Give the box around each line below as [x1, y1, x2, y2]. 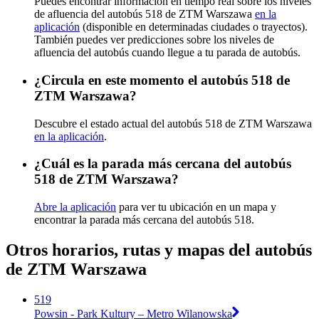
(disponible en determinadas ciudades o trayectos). [80, 21, 308, 33]
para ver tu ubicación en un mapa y [116, 201, 276, 214]
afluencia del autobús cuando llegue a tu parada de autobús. [34, 46, 300, 59]
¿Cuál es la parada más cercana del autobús [34, 156, 291, 172]
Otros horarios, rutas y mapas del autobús [6, 241, 312, 260]
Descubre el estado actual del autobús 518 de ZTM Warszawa [34, 117, 312, 130]
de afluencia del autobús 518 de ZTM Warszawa [34, 8, 255, 21]
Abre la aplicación [34, 201, 116, 214]
